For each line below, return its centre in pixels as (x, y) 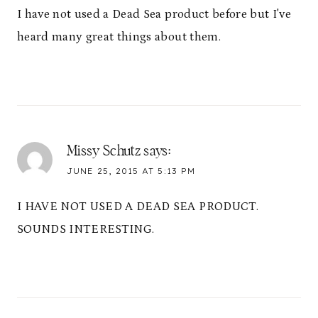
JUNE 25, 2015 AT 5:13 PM (131, 171)
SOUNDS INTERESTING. (86, 230)
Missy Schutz (104, 151)
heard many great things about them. (119, 37)
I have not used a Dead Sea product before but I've (154, 14)
